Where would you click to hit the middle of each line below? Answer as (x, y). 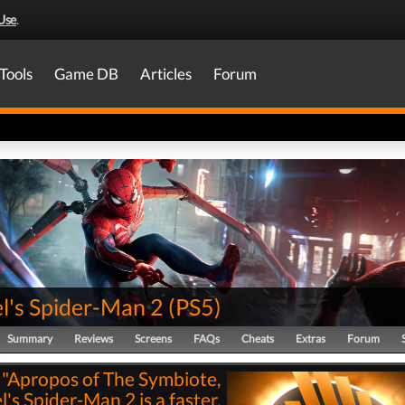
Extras (311, 339)
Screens (153, 339)
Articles (166, 74)
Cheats (258, 339)
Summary (30, 339)
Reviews (94, 339)
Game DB (86, 74)
